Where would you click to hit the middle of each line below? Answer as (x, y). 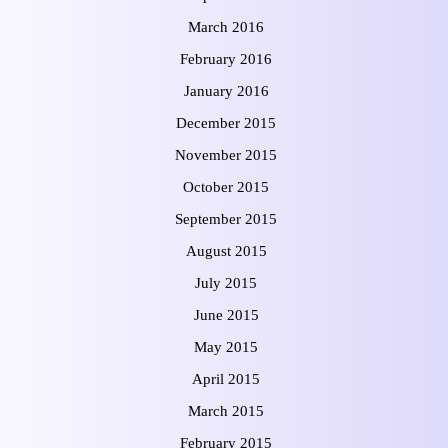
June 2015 (226, 314)
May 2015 (226, 346)
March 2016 (226, 26)
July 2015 (226, 282)
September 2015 (226, 218)
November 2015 (226, 154)
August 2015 (226, 250)
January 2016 (226, 90)
